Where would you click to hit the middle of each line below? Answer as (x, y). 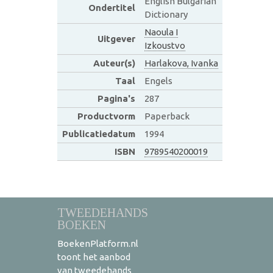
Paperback (167, 116)
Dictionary (166, 14)
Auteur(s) (114, 63)
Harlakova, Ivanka (181, 63)
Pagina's (116, 98)
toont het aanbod (94, 257)
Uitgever (116, 38)
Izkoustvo (165, 45)
